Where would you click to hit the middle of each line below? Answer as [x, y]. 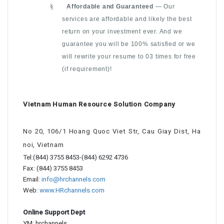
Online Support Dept [55, 212]
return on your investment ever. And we [122, 31]
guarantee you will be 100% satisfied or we [129, 44]
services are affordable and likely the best [127, 19]
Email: [32, 179]
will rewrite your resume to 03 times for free [129, 56]
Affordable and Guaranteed [110, 6]
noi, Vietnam [43, 145]
